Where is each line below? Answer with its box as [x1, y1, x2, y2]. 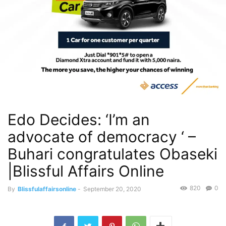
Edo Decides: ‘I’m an [8, 110, 150, 129]
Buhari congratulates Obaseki [8, 145, 217, 163]
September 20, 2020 [83, 185, 141, 193]
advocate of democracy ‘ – [8, 128, 196, 146]
